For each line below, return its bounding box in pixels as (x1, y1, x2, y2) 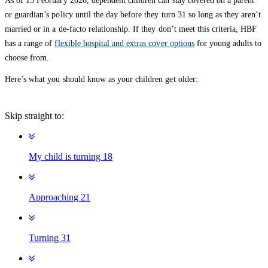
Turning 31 (29, 233, 71, 243)
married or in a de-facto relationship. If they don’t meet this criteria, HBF (5, 25, 257, 34)
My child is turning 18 (29, 151, 112, 162)
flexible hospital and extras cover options (54, 39, 194, 48)
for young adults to (194, 39, 262, 48)
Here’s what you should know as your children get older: (5, 75, 198, 84)
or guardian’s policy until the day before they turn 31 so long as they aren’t (5, 10, 261, 20)
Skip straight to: (5, 111, 64, 121)
